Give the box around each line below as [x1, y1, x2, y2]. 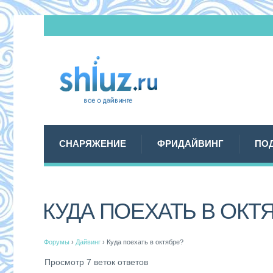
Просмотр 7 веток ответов [44, 257, 148, 268]
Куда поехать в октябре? [107, 238, 183, 246]
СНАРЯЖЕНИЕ [59, 138, 126, 149]
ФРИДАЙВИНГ [157, 138, 224, 149]
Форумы [44, 238, 69, 246]
